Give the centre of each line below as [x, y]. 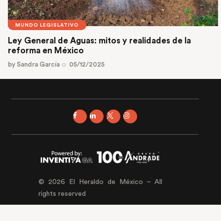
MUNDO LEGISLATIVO [47, 25]
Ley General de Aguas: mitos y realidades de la [99, 40]
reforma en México [46, 50]
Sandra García [38, 64]
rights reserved [62, 194]
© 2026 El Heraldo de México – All [100, 182]
